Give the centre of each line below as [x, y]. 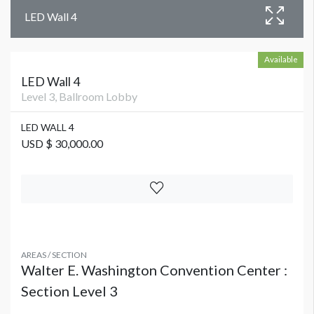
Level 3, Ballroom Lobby [79, 97]
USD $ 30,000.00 [62, 144]
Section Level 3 [69, 291]
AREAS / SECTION [54, 255]
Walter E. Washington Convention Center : [154, 270]
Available [281, 59]
